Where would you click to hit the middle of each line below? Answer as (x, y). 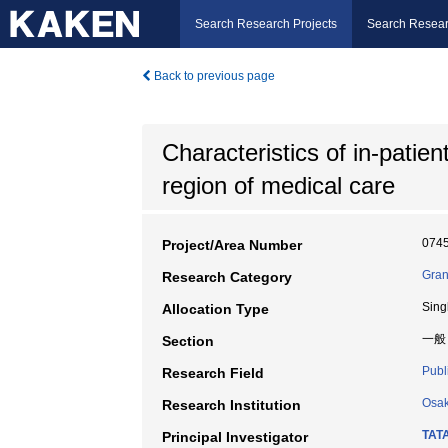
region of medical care (278, 185)
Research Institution (231, 405)
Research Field (213, 373)
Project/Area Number (232, 245)
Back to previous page (213, 76)
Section (188, 341)
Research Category (227, 277)
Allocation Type (215, 309)
